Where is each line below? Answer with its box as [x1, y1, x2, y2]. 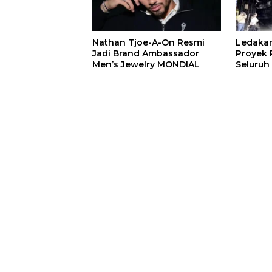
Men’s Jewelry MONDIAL [92, 58, 200, 70]
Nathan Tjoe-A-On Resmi [92, 36, 205, 48]
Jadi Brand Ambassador [92, 47, 199, 59]
